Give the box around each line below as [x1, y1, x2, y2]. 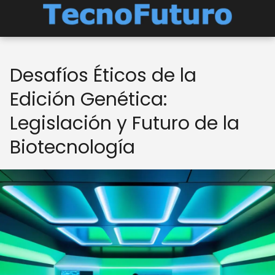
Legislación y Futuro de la [10, 110, 239, 136]
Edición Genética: [10, 87, 167, 112]
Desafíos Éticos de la [10, 63, 196, 88]
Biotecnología [10, 134, 135, 160]
